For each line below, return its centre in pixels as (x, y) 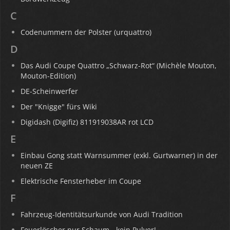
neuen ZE (37, 166)
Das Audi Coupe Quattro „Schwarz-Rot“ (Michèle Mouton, (119, 65)
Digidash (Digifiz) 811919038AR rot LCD (87, 122)
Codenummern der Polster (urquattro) (86, 32)
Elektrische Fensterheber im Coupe (81, 181)
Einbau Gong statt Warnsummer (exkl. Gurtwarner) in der (119, 155)
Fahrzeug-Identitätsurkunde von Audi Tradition (102, 214)
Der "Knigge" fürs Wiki (59, 107)
